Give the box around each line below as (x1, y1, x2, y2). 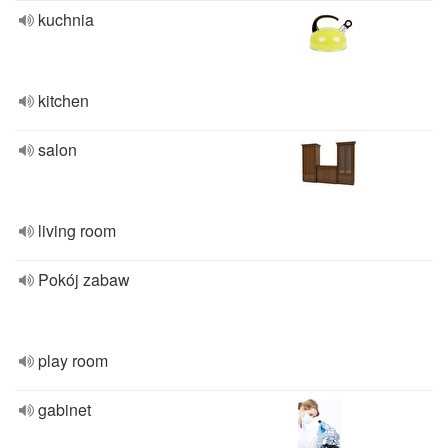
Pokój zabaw (38, 268, 130, 291)
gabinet (38, 398, 91, 421)
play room (38, 349, 108, 372)
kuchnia (38, 8, 94, 31)
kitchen (38, 89, 89, 112)
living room (38, 219, 116, 242)
